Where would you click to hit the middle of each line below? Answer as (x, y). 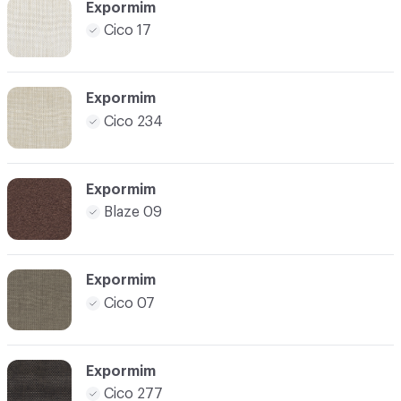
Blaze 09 (133, 213)
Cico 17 (128, 31)
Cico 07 (129, 303)
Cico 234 (133, 121)
